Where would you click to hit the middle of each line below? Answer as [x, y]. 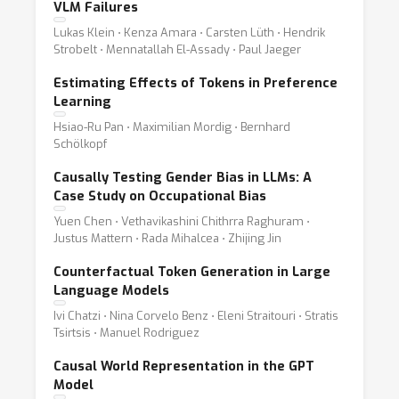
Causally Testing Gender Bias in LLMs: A [183, 178]
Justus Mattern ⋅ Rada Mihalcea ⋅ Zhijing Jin [167, 238]
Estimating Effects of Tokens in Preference [195, 83]
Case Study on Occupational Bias [160, 196]
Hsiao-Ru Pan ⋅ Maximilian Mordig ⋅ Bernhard [172, 127]
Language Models [111, 291]
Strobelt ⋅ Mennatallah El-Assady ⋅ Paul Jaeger [177, 49]
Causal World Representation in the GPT [184, 366]
